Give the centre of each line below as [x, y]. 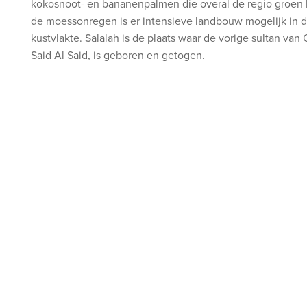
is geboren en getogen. [150, 55]
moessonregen [82, 21]
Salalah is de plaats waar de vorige [167, 38]
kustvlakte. [58, 38]
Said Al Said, [61, 55]
